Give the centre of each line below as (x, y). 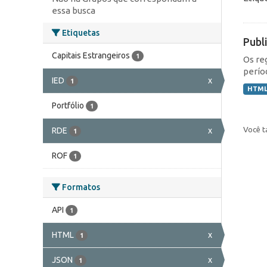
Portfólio (68, 105)
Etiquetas (80, 32)
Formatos (80, 187)
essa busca (74, 10)
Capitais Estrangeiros (91, 55)
